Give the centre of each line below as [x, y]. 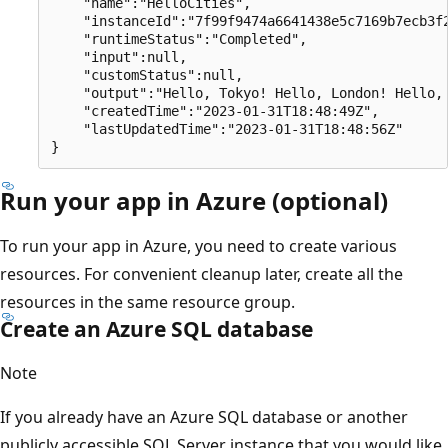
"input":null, [119, 57]
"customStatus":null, [147, 75]
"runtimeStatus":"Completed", [179, 39]
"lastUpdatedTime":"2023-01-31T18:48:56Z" [227, 129]
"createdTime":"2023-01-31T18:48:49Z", [215, 111]
